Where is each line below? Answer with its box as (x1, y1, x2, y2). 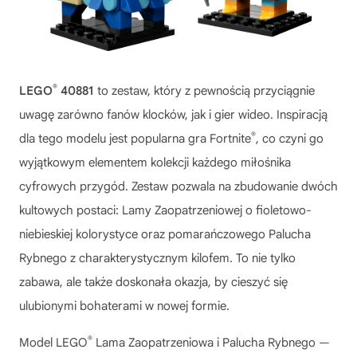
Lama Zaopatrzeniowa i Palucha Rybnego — (92, 335, 330, 350)
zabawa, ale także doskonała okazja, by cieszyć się (19, 274, 288, 289)
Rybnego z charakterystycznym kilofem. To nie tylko (19, 250, 296, 265)
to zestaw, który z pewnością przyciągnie (94, 83, 315, 98)
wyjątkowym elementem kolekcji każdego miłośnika (19, 155, 291, 170)
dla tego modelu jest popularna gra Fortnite (19, 131, 251, 146)
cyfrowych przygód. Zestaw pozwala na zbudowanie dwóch (19, 178, 338, 194)
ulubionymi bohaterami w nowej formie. (19, 298, 229, 313)
